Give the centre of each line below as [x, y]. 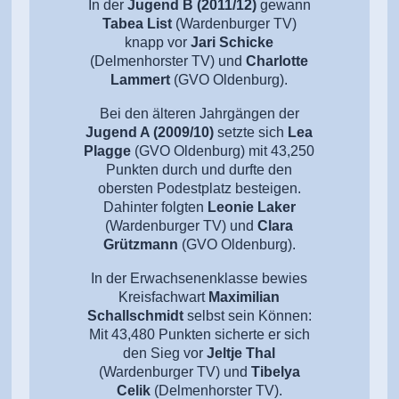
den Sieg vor [165, 354]
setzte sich [251, 133]
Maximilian [244, 297]
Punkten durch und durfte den [199, 170]
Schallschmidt [135, 316]
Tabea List [137, 24]
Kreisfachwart [164, 297]
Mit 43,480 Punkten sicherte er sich [199, 335]
